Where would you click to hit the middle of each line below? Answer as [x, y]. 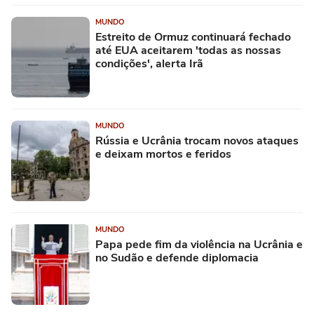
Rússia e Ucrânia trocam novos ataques [197, 141]
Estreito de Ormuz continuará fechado [193, 37]
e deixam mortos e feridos [163, 155]
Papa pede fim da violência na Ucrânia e [199, 245]
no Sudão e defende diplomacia [177, 258]
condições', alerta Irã [149, 64]
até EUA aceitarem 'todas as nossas [188, 51]
